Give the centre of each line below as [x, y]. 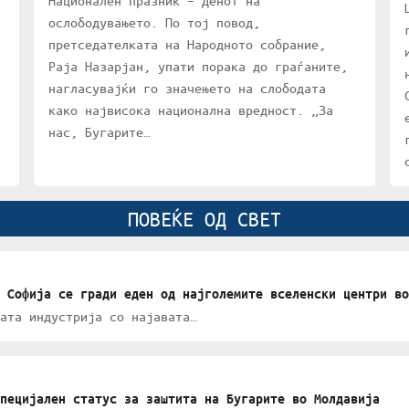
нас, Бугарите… [100, 132]
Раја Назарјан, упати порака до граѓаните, [199, 66]
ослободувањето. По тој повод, [155, 22]
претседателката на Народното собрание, [188, 44]
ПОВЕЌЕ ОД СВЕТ [204, 219]
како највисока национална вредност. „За [191, 110]
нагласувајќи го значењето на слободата [188, 88]
